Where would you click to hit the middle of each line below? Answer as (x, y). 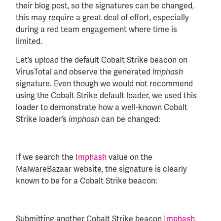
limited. (29, 41)
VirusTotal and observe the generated (84, 72)
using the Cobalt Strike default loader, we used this (106, 96)
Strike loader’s (42, 119)
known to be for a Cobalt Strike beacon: (87, 181)
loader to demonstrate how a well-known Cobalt (102, 108)
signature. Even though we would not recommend (104, 84)
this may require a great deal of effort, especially (102, 17)
